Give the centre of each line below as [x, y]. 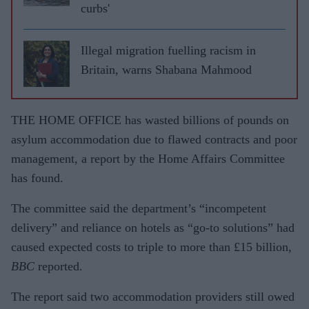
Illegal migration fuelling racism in [168, 50]
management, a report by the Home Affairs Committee [148, 158]
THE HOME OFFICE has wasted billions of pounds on [150, 120]
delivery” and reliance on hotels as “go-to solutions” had [153, 227]
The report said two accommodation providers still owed [153, 296]
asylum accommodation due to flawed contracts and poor [154, 139]
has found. [37, 178]
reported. [59, 266]
